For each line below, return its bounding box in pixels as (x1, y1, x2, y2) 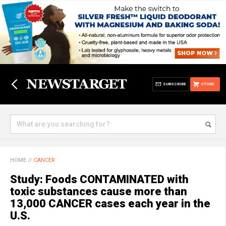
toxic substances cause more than (10, 185, 187, 198)
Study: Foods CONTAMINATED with (10, 173, 189, 186)
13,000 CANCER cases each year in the (10, 197, 210, 210)
